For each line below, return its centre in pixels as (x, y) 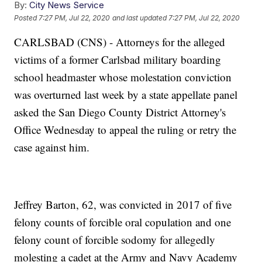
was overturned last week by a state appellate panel (126, 95)
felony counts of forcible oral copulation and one (123, 222)
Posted (27, 18)
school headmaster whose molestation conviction (123, 77)
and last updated (140, 18)
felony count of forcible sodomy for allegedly (115, 240)
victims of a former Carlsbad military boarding (118, 60)
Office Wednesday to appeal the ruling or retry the (125, 130)
